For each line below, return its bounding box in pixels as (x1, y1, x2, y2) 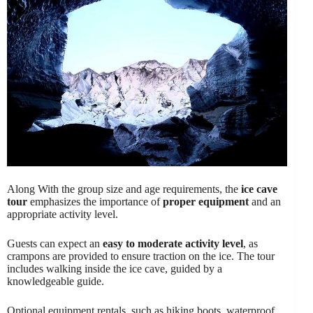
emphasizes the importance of (27, 196, 163, 208)
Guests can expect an (7, 238, 103, 249)
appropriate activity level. (7, 208, 118, 220)
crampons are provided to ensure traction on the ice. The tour (7, 250, 275, 262)
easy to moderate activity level (103, 238, 243, 249)
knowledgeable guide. (7, 275, 104, 287)
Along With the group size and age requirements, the (7, 183, 241, 195)
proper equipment (163, 196, 249, 208)
